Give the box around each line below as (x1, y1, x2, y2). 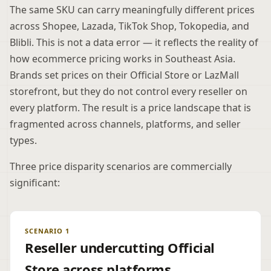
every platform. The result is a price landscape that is (10, 101, 251, 114)
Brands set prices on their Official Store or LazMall (10, 68, 239, 82)
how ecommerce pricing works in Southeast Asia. (10, 52, 235, 65)
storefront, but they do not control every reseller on (10, 85, 247, 98)
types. (10, 134, 37, 147)
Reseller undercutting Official (25, 238, 215, 256)
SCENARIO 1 (25, 226, 70, 235)
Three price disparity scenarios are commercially (10, 160, 232, 173)
